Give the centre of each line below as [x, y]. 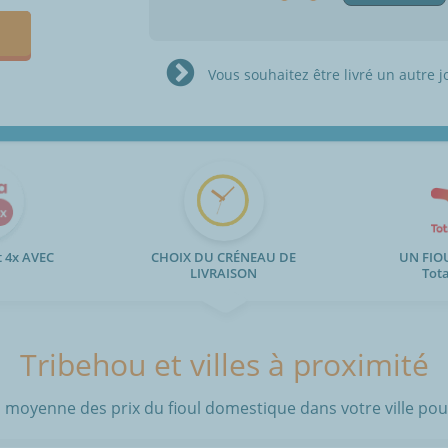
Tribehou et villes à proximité [224, 365]
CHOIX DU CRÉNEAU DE [224, 257]
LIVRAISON [224, 273]
